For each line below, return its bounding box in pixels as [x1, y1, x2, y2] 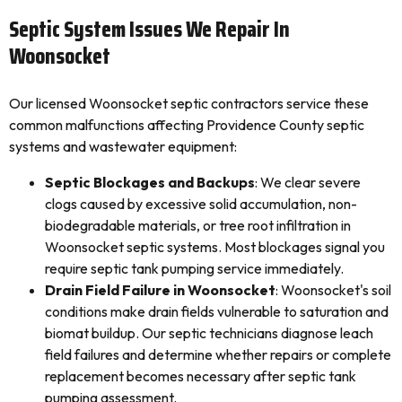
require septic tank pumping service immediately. [45, 259, 344, 277]
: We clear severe [255, 173, 361, 191]
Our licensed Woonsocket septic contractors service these [9, 94, 369, 112]
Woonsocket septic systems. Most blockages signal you [45, 238, 385, 256]
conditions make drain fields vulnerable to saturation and [45, 302, 389, 320]
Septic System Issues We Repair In [9, 12, 290, 47]
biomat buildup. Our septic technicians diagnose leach [45, 324, 373, 342]
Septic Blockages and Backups [45, 173, 255, 191]
